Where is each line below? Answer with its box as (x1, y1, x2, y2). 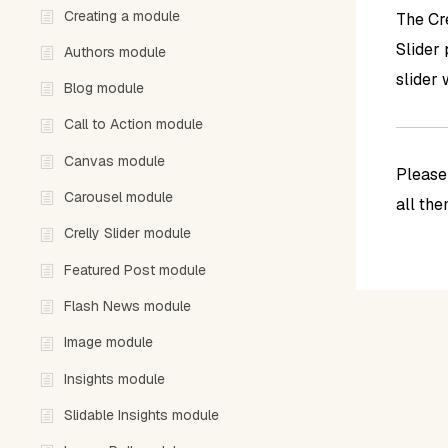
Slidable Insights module (64, 405, 219, 424)
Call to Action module (64, 115, 203, 134)
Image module (64, 333, 153, 352)
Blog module (64, 79, 144, 98)
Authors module (64, 42, 166, 61)
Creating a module (64, 6, 180, 25)
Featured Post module (64, 260, 206, 279)
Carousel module (64, 188, 173, 207)
